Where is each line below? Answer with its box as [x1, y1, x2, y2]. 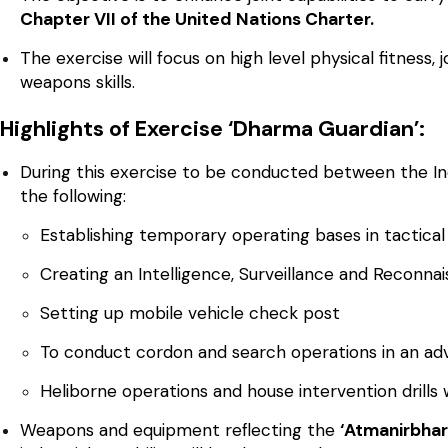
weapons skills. [20, 70, 135, 93]
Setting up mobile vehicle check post [40, 301, 340, 324]
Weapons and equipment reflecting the [20, 418, 340, 441]
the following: [20, 184, 126, 207]
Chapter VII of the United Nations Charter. [20, 7, 374, 30]
